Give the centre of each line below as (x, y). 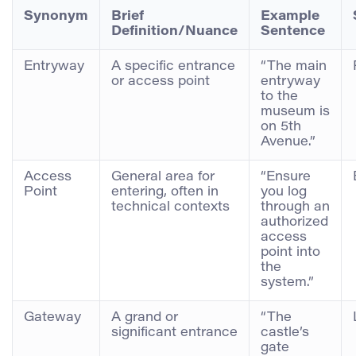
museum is (295, 112)
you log (284, 192)
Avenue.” (288, 142)
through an (295, 207)
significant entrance (174, 333)
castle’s (285, 333)
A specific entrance (173, 66)
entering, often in (165, 192)
